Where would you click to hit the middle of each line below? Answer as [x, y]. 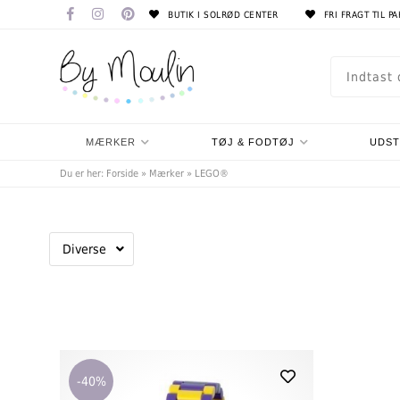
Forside [123, 174]
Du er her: [83, 174]
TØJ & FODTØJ [253, 142]
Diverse [85, 249]
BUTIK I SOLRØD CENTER [221, 15]
